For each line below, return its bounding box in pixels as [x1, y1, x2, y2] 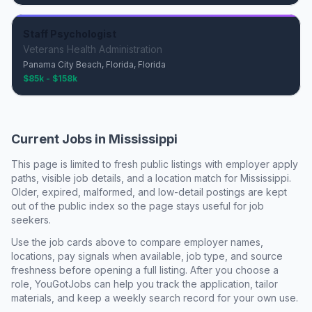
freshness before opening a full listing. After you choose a [11, 264, 279, 276]
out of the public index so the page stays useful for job [11, 200, 264, 212]
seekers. [11, 214, 51, 226]
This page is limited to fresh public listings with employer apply [11, 158, 298, 170]
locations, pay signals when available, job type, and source [11, 250, 283, 262]
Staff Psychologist [23, 28, 116, 40]
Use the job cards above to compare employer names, [11, 236, 263, 248]
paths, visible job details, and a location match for [11, 172, 240, 184]
